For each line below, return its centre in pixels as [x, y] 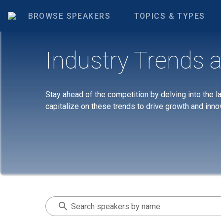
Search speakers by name [115, 206]
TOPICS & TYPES [169, 16]
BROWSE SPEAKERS [69, 16]
